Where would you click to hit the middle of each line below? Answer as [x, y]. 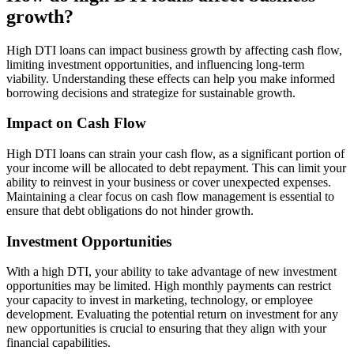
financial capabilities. [58, 343]
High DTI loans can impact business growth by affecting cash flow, [174, 50]
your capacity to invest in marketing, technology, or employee [160, 300]
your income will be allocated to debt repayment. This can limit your [176, 168]
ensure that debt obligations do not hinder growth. [130, 210]
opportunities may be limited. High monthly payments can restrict [169, 286]
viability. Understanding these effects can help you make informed [171, 78]
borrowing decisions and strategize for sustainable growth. [151, 92]
